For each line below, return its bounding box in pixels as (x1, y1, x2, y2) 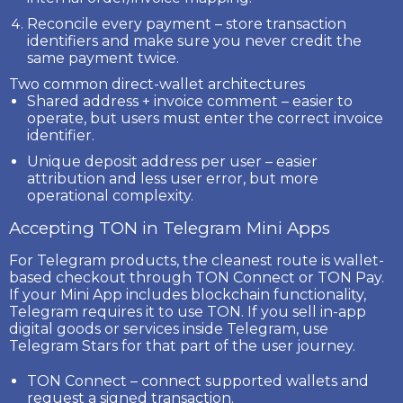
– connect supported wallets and (127, 372, 369, 390)
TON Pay (318, 268, 381, 286)
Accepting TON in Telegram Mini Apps (9, 217, 330, 238)
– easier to (278, 92, 353, 110)
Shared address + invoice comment (27, 92, 278, 110)
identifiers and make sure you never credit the (27, 31, 362, 49)
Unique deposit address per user (27, 152, 262, 170)
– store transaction (211, 14, 346, 32)
